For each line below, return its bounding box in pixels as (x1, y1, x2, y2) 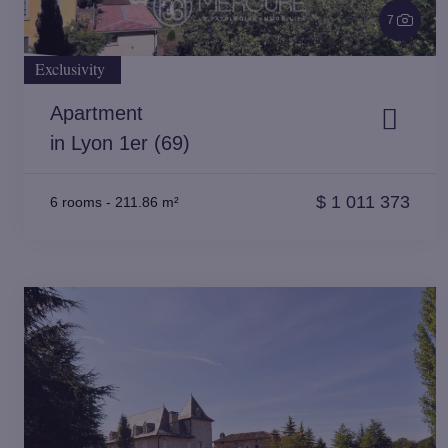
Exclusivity (35, 58, 105, 79)
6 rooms (50, 194, 102, 210)
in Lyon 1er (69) (50, 132, 190, 154)
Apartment (50, 102, 143, 124)
